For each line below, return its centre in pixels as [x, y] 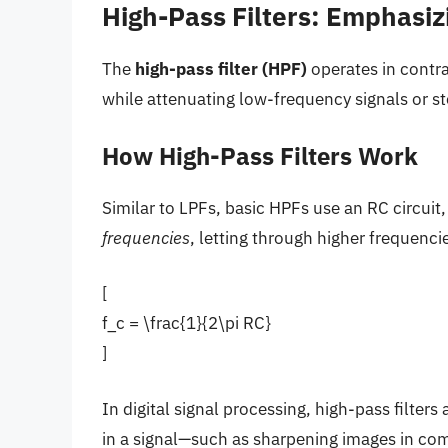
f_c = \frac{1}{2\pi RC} [186, 323]
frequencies [146, 237]
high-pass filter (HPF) [221, 69]
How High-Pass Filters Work [260, 155]
